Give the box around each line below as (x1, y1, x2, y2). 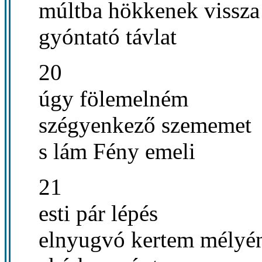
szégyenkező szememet (39, 112, 251, 137)
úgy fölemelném (39, 85, 188, 111)
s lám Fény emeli (39, 138, 195, 164)
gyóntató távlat (39, 23, 177, 49)
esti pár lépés (39, 200, 158, 226)
